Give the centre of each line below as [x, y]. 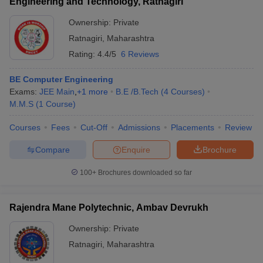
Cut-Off [94, 127]
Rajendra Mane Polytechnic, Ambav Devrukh [109, 208]
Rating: [83, 54]
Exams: [24, 92]
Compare [52, 149]
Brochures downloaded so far [144, 173]
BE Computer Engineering [61, 79]
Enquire [136, 149]
